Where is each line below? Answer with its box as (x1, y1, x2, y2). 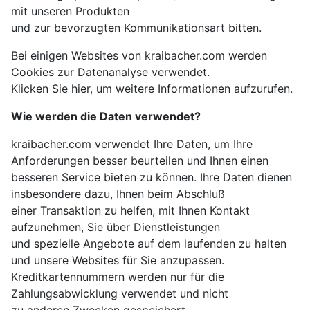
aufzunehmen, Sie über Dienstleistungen (11, 220, 220, 235)
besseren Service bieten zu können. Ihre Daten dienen (11, 170, 292, 185)
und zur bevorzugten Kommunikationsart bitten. (11, 21, 262, 35)
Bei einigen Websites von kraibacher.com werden (11, 48, 267, 63)
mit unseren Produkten (11, 4, 129, 19)
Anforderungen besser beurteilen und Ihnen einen (11, 154, 268, 168)
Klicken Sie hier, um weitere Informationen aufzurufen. (11, 82, 293, 96)
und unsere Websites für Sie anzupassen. (11, 253, 224, 268)
